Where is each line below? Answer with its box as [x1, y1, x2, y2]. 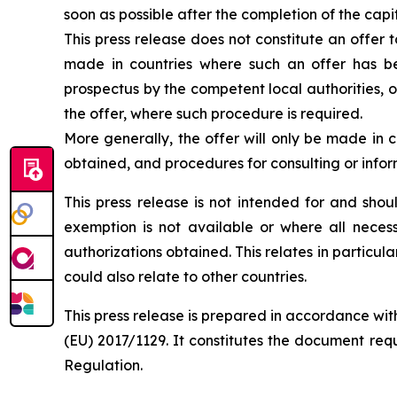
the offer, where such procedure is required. [64, 105, 362, 122]
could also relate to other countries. [64, 268, 307, 285]
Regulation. [64, 356, 143, 374]
